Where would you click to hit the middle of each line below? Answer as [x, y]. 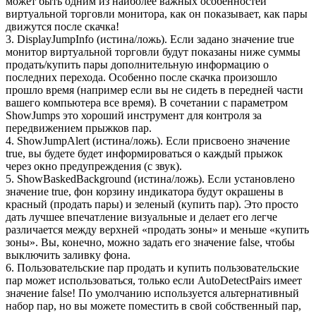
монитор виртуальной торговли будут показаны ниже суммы [153, 51]
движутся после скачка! [62, 26]
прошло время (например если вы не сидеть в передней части [154, 90]
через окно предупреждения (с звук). [94, 166]
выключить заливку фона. [68, 255]
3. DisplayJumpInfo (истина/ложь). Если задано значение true [150, 39]
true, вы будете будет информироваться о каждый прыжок [144, 153]
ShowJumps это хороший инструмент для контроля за [134, 115]
